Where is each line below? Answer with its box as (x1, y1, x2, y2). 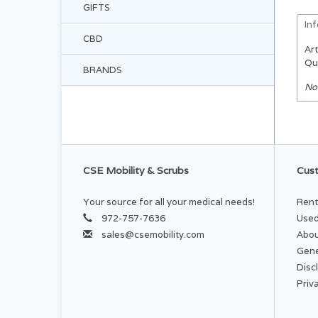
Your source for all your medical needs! (83, 195, 255, 208)
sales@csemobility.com (102, 228, 204, 241)
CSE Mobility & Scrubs (83, 163, 189, 177)
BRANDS (83, 64, 122, 76)
